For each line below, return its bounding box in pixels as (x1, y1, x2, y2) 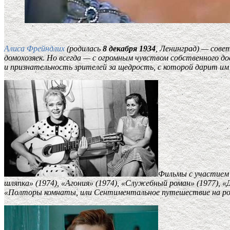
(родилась (65, 44, 103, 53)
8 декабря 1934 (103, 44, 156, 53)
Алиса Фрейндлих (4, 44, 65, 53)
